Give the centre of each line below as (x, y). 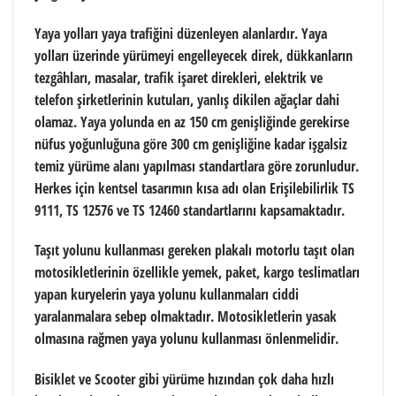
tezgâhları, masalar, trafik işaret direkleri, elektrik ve (179, 77)
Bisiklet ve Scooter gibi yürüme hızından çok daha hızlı (184, 380)
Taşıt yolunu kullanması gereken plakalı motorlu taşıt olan (194, 251)
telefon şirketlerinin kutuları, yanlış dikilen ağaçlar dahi (187, 99)
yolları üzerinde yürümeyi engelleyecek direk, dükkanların (194, 55)
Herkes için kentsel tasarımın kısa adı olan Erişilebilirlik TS (194, 188)
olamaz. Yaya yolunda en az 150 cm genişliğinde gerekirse (192, 122)
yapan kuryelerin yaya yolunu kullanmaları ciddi (167, 295)
